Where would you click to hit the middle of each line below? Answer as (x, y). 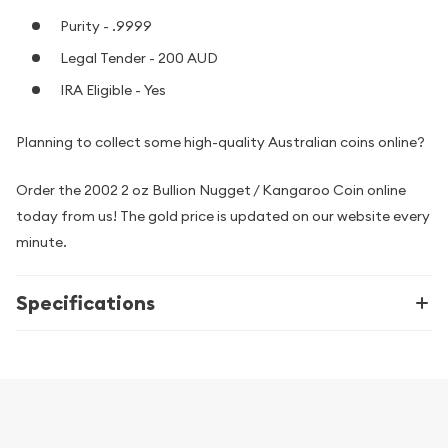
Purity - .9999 (106, 26)
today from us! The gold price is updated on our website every (223, 216)
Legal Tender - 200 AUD (139, 58)
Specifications (85, 303)
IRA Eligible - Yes (113, 90)
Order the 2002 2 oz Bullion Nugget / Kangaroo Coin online (211, 190)
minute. (41, 242)
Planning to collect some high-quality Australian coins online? (220, 141)
